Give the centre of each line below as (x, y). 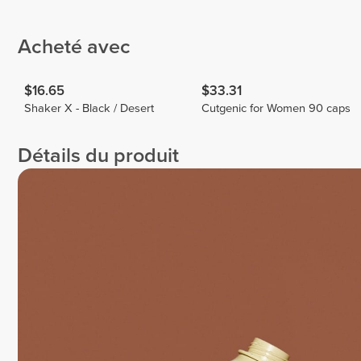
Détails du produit (98, 156)
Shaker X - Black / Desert (89, 109)
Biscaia (270, 19)
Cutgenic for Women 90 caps (276, 109)
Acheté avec (74, 47)
